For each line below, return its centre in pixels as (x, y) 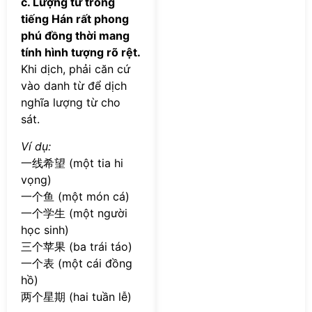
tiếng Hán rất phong (75, 19)
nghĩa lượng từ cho (71, 103)
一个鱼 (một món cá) (75, 196)
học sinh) (45, 229)
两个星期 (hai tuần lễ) (76, 296)
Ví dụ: (36, 146)
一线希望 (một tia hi (72, 163)
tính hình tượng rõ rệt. (81, 53)
